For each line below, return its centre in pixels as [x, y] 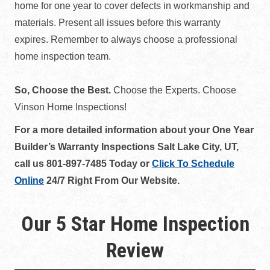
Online [29, 181]
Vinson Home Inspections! [71, 107]
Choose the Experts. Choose [174, 90]
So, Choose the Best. [63, 90]
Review [135, 250]
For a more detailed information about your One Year [134, 130]
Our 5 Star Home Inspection [135, 224]
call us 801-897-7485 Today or [83, 164]
